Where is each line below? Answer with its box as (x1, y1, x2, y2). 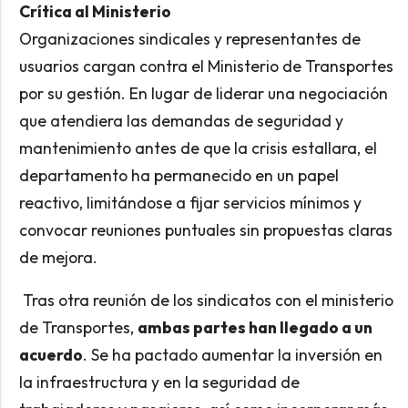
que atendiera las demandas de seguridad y (18, 109, 343, 131)
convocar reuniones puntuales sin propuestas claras (18, 219, 393, 240)
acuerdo (18, 344, 83, 366)
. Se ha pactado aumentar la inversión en (82, 344, 382, 366)
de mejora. (18, 246, 97, 268)
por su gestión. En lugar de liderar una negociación (18, 82, 388, 104)
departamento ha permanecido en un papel (18, 164, 339, 186)
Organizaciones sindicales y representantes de (18, 27, 361, 49)
